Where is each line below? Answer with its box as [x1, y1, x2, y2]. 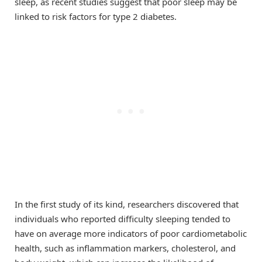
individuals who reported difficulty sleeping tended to [15, 213, 230, 225]
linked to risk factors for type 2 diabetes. [15, 10, 177, 22]
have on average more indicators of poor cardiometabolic [15, 227, 247, 240]
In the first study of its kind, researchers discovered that [15, 198, 239, 211]
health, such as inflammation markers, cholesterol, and [15, 242, 236, 254]
